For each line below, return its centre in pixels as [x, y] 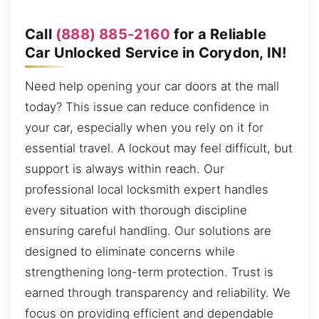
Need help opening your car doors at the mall [152, 87]
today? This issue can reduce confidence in [147, 107]
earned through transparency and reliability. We [158, 293]
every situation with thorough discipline [136, 210]
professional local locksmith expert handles [147, 190]
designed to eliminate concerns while [130, 252]
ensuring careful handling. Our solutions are [148, 231]
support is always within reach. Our [125, 169]
